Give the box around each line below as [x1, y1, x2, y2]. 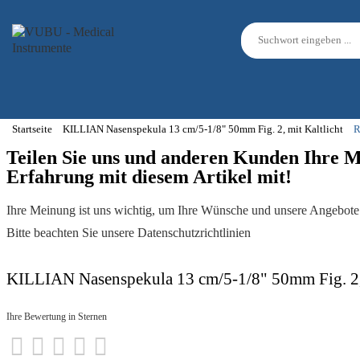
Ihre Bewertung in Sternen [6, 311, 108, 322]
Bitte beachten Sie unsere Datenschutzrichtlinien [6, 226, 252, 239]
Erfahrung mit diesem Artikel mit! [6, 166, 292, 187]
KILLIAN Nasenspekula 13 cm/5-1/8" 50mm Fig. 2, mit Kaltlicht [63, 124, 343, 135]
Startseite [12, 124, 52, 135]
